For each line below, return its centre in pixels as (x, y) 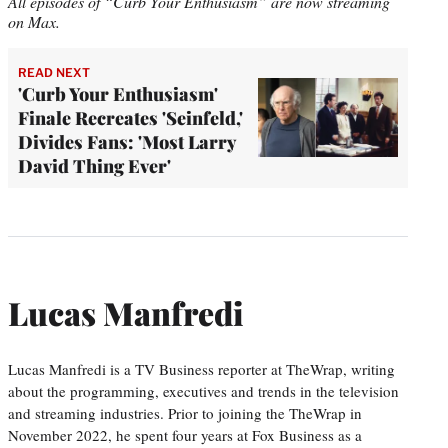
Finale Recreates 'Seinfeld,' (130, 117)
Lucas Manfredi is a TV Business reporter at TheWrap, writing (201, 368)
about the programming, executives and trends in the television (203, 390)
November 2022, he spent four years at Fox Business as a (185, 434)
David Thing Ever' (94, 165)
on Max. (34, 21)
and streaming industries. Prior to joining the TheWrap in (185, 412)
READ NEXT (54, 72)
